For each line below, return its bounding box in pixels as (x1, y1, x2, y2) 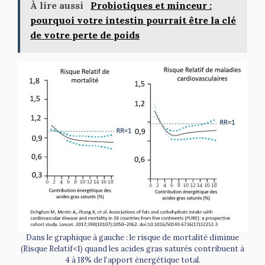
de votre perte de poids (30, 28, 140, 41)
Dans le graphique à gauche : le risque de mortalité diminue (26, 232, 239, 243)
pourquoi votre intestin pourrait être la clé (30, 14, 236, 26)
